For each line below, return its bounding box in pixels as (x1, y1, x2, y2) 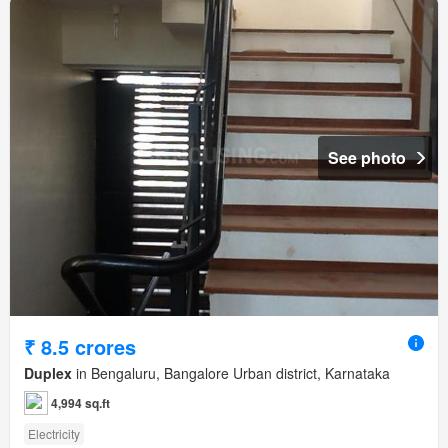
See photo (328, 145, 406, 169)
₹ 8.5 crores (24, 331, 136, 361)
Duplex (24, 362, 72, 383)
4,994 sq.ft (51, 393, 110, 412)
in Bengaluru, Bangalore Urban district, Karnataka (72, 362, 390, 383)
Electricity (28, 424, 80, 442)
